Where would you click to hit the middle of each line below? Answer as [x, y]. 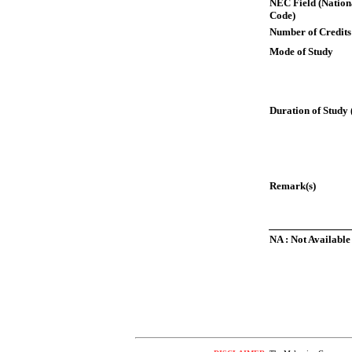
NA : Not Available [310, 239]
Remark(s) [293, 186]
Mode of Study [301, 51]
